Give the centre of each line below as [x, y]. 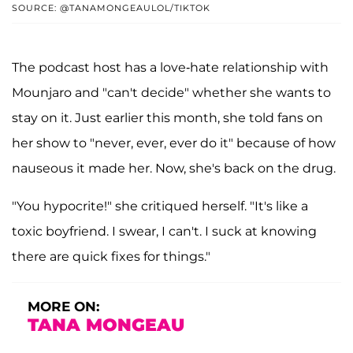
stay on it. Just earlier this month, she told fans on [167, 118]
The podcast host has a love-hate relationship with [170, 68]
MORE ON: [63, 307]
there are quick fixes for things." [111, 257]
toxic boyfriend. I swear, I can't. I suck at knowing [164, 232]
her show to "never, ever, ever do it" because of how [174, 143]
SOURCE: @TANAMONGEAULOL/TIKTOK [111, 8]
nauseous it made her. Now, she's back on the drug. [174, 169]
